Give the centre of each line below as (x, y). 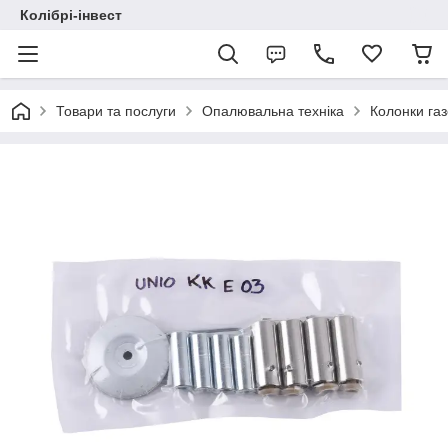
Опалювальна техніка (273, 111)
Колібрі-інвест (71, 15)
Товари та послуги (116, 111)
